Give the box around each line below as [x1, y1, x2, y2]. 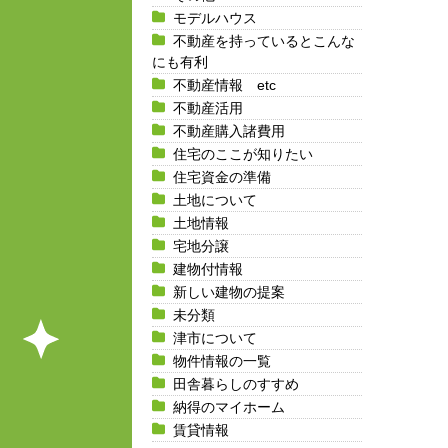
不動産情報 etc [173, 76, 276, 93]
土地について [173, 191, 257, 208]
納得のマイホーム [173, 398, 285, 415]
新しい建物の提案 [173, 283, 285, 300]
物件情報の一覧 [173, 352, 271, 369]
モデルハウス [173, 9, 257, 26]
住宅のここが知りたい [173, 145, 313, 162]
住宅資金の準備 [173, 168, 271, 185]
